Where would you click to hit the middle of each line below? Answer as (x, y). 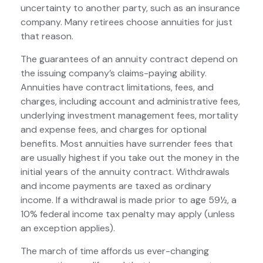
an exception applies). (68, 228)
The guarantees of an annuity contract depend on (129, 59)
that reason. (47, 36)
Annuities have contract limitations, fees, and (117, 87)
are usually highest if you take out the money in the (130, 158)
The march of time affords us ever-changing (115, 251)
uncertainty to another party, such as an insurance (130, 8)
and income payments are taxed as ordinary (116, 186)
